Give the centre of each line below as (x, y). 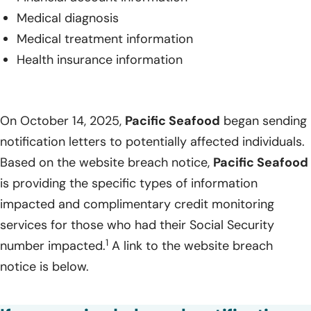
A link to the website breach (191, 246)
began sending (263, 121)
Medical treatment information (105, 39)
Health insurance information (100, 60)
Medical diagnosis (68, 18)
